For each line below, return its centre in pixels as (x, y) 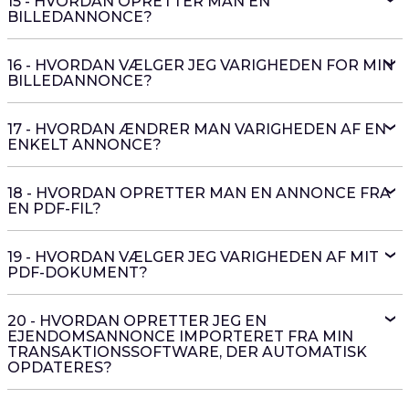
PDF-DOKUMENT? (77, 273)
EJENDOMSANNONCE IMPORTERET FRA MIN (180, 336)
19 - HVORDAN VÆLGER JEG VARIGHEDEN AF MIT (193, 257)
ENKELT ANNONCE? (84, 145)
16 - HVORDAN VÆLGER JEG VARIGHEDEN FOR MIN (200, 65)
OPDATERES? (59, 367)
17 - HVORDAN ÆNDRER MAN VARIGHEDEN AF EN (196, 129)
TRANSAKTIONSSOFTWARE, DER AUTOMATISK (187, 352)
